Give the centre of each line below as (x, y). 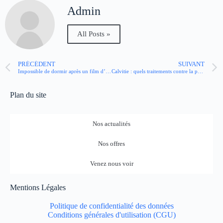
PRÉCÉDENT (37, 64)
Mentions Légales (38, 187)
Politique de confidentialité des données (111, 206)
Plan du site (28, 95)
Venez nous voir (111, 164)
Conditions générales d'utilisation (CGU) (111, 215)
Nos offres (111, 144)
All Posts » (94, 34)
